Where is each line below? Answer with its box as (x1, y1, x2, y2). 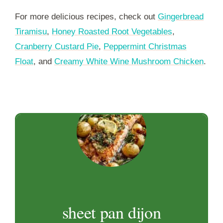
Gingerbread (158, 12, 204, 22)
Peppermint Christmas (104, 42, 187, 52)
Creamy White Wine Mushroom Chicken (54, 57, 204, 67)
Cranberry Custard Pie (15, 42, 99, 52)
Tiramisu (15, 27, 47, 37)
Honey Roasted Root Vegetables (52, 27, 172, 37)
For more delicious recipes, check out (15, 12, 158, 22)
